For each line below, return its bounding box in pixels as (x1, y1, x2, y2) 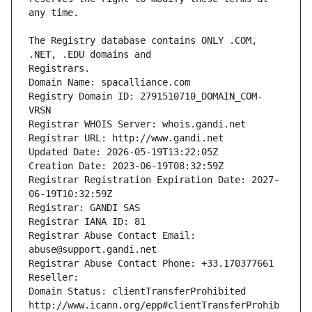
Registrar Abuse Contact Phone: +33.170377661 (29, 258, 274, 270)
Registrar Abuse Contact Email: (29, 230, 196, 242)
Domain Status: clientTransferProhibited (29, 286, 246, 297)
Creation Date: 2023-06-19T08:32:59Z (29, 160, 224, 172)
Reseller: (29, 272, 84, 283)
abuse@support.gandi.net (29, 244, 157, 256)
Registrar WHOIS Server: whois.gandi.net (29, 118, 246, 130)
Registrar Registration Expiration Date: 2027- (29, 174, 279, 186)
